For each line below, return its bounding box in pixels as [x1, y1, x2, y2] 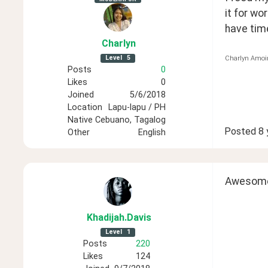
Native [67, 115, 93, 126]
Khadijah [86, 212, 124, 224]
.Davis [124, 212, 151, 224]
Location [67, 102, 102, 113]
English [138, 127, 166, 138]
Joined [67, 90, 94, 100]
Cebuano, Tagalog [95, 115, 166, 126]
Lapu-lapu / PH [108, 102, 166, 113]
